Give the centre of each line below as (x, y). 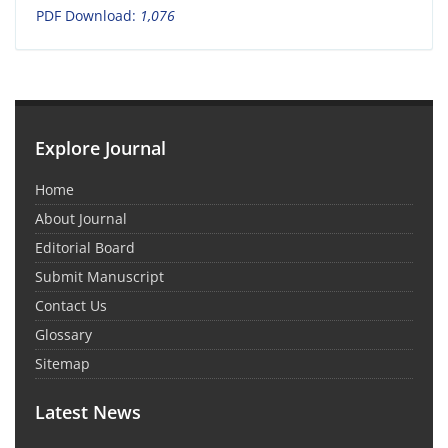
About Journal (81, 219)
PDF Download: (88, 16)
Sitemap (62, 364)
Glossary (63, 335)
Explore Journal (100, 148)
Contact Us (71, 306)
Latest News (88, 412)
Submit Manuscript (99, 277)
